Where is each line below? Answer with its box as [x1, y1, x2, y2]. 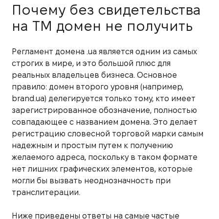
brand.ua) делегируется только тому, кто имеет [12, 94, 196, 103]
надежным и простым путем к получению [12, 141, 173, 150]
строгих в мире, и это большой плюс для [12, 59, 171, 67]
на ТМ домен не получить [12, 18, 193, 33]
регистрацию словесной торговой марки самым [12, 129, 203, 138]
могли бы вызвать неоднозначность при [12, 176, 171, 185]
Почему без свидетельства [12, 2, 201, 17]
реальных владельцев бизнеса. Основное [12, 70, 177, 79]
